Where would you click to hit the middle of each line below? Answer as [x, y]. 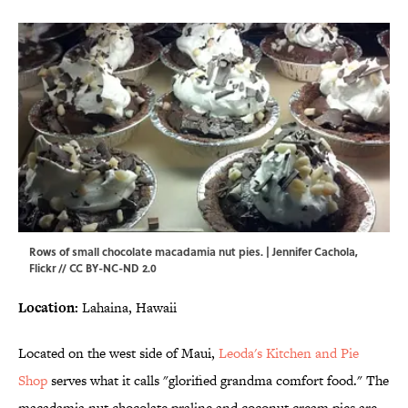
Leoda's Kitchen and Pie [289, 352]
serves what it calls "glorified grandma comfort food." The [218, 380]
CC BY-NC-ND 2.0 [113, 267]
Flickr [42, 267]
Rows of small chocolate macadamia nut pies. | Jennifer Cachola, [194, 251]
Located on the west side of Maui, [118, 352]
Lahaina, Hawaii [127, 307]
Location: [48, 307]
